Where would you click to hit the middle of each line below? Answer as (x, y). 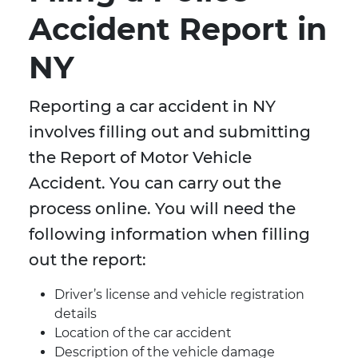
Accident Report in (178, 30)
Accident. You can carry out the (155, 183)
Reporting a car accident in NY (152, 107)
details (76, 314)
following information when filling (169, 235)
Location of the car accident (143, 333)
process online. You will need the (162, 209)
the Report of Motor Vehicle (140, 158)
